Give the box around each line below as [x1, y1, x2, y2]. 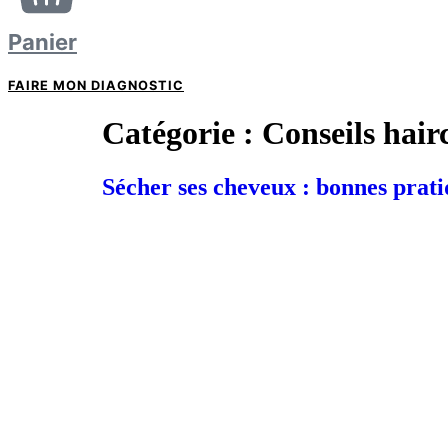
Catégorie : [102, 115, 262, 152]
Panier [8, 28, 77, 55]
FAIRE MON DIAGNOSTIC [8, 77, 184, 93]
